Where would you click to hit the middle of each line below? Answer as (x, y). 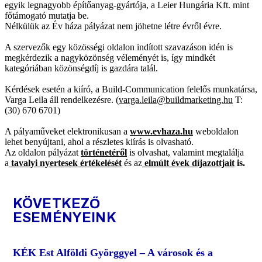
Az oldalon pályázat (43, 152)
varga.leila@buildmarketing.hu (176, 100)
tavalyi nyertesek (43, 163)
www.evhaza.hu (161, 131)
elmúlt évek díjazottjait (188, 163)
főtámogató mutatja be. (47, 15)
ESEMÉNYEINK (65, 218)
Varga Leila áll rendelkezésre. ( (62, 100)
